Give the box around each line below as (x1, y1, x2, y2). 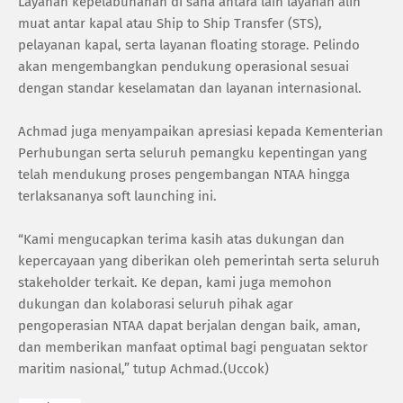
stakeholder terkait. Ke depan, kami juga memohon (18, 273, 332, 291)
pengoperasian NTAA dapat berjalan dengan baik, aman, (18, 317, 361, 334)
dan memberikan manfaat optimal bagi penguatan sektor (18, 338, 368, 355)
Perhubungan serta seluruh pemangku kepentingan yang (18, 144, 367, 161)
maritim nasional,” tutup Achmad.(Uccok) (18, 360, 269, 377)
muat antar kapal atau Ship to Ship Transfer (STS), (18, 14, 322, 31)
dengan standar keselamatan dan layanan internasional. (18, 79, 362, 96)
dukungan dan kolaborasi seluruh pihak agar (18, 295, 293, 312)
